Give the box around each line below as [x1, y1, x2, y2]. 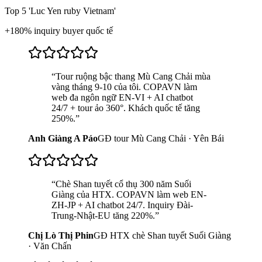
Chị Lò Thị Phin [28, 230, 94, 240]
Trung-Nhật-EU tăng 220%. [51, 210, 155, 220]
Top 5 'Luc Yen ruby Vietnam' [5, 5, 116, 16]
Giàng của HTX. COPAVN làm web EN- [51, 189, 206, 199]
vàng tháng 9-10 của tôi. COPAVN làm [51, 81, 197, 92]
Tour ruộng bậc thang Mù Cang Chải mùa [56, 71, 211, 81]
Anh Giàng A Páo [28, 133, 98, 143]
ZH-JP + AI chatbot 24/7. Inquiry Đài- [51, 199, 193, 210]
